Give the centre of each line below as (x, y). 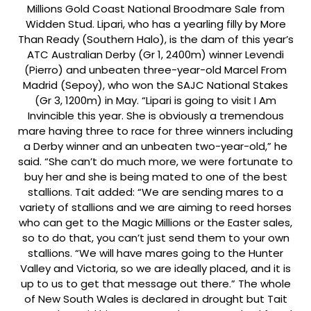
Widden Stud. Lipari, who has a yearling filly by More (155, 24)
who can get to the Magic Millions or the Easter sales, (155, 223)
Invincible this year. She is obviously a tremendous (155, 116)
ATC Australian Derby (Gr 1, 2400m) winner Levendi (155, 55)
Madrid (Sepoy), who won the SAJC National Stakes (155, 85)
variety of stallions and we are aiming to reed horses (155, 208)
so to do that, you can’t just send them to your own (155, 238)
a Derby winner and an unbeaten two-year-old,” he (155, 146)
